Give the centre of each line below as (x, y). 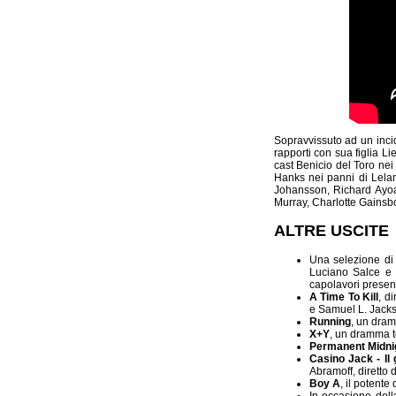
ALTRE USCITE (331, 230)
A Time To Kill (344, 297)
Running (330, 321)
